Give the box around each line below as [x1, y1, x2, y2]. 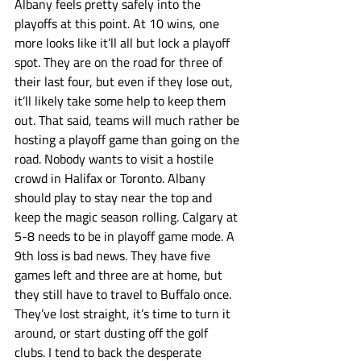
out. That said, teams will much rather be [15, 110, 243, 130]
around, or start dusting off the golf [15, 323, 211, 342]
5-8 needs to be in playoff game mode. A [15, 226, 238, 246]
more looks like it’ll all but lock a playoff [15, 33, 233, 52]
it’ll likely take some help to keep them [15, 91, 229, 110]
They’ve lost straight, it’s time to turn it [15, 304, 234, 323]
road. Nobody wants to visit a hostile [15, 149, 217, 168]
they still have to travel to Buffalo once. [15, 284, 234, 304]
